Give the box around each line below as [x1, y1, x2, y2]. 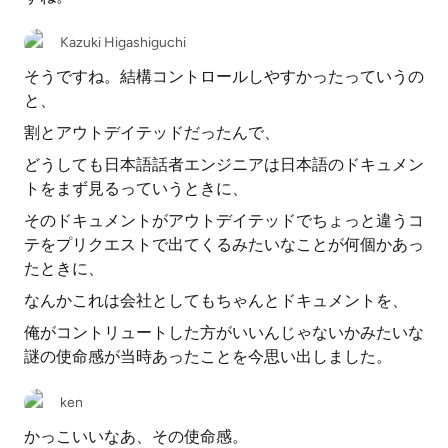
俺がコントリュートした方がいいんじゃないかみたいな [24, 323, 424, 342]
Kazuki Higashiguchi [60, 34, 186, 51]
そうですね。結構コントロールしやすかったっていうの [24, 67, 424, 86]
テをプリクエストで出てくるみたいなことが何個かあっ [24, 235, 424, 254]
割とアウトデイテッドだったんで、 [24, 123, 280, 142]
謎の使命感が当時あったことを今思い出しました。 [24, 347, 392, 366]
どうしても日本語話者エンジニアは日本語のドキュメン [24, 155, 424, 174]
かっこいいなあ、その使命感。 [24, 427, 248, 446]
